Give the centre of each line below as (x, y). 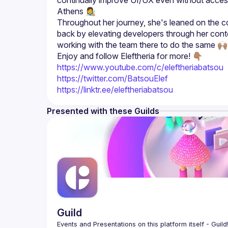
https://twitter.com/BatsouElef (112, 78)
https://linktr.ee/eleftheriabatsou (115, 90)
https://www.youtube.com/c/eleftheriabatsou (140, 67)
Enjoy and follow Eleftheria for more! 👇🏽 (130, 56)
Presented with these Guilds (103, 111)
